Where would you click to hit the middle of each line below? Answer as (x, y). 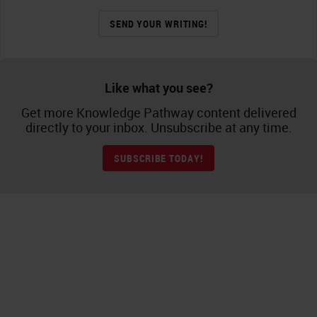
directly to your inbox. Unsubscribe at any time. (158, 127)
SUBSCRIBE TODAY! (158, 158)
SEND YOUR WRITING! (158, 24)
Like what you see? (158, 88)
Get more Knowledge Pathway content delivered (158, 113)
